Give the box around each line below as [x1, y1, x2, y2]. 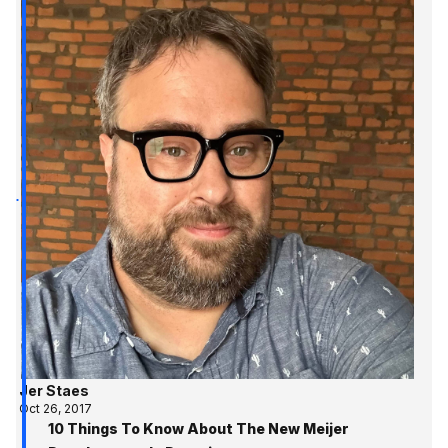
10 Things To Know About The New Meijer [48, 419, 349, 437]
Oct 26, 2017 [19, 400, 93, 416]
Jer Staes [19, 381, 90, 399]
